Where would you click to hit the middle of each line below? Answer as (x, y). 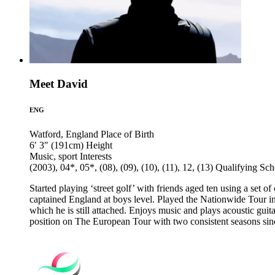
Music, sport (53, 156)
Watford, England (64, 134)
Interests (96, 156)
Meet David (59, 84)
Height (99, 145)
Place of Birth (127, 134)
